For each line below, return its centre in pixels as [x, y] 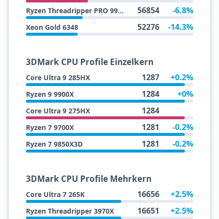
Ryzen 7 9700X [50, 128]
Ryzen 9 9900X [50, 94]
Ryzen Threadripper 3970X [70, 211]
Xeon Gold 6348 [52, 27]
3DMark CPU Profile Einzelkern [89, 62]
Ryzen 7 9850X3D [54, 144]
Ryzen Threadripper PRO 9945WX [120, 11]
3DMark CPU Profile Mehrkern [88, 179]
